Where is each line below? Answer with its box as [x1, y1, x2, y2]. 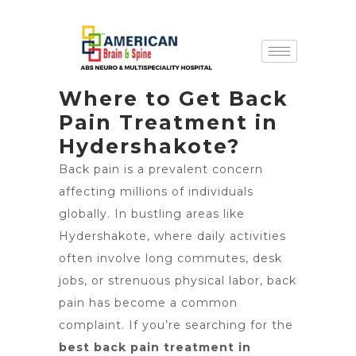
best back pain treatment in [59, 340, 251, 354]
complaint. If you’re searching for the [59, 318, 293, 332]
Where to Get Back [59, 87, 288, 110]
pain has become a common [59, 296, 238, 310]
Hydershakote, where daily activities [59, 229, 286, 243]
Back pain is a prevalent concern [59, 162, 263, 176]
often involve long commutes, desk [59, 251, 282, 265]
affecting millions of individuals [59, 184, 253, 199]
